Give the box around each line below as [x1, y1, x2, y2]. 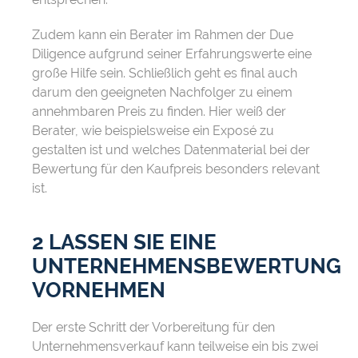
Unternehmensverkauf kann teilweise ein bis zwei [32, 339, 318, 355]
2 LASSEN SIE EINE [32, 230, 217, 255]
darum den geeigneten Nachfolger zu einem [32, 85, 292, 101]
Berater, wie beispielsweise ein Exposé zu [32, 123, 274, 139]
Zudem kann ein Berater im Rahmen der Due [32, 27, 293, 43]
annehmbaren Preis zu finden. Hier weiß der [32, 104, 286, 120]
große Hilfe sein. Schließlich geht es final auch [32, 66, 297, 82]
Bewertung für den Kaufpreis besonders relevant [32, 161, 320, 177]
